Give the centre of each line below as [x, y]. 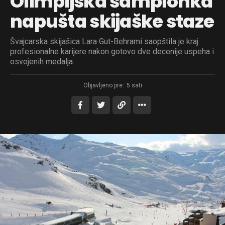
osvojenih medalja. [42, 61]
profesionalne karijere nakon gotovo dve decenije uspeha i [112, 51]
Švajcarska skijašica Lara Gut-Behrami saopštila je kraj [104, 41]
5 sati [134, 85]
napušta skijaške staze [112, 21]
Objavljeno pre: [103, 85]
